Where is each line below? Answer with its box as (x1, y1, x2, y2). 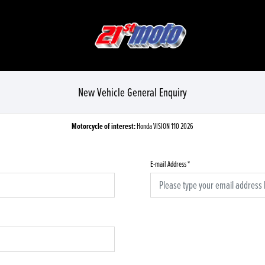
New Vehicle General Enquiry (78, 83, 187, 101)
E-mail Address (150, 157, 186, 169)
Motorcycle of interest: (72, 119, 137, 132)
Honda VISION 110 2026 (137, 119, 193, 131)
